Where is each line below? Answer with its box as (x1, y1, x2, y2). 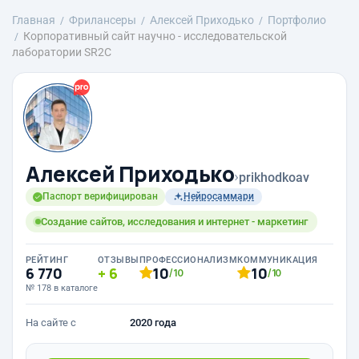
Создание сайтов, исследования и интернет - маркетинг (41, 216, 308, 228)
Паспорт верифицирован (42, 191, 158, 202)
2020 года (130, 317, 176, 329)
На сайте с (26, 317, 76, 329)
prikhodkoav (239, 170, 310, 185)
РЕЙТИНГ (26, 255, 69, 265)
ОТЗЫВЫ (98, 255, 139, 265)
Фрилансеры (69, 14, 136, 26)
